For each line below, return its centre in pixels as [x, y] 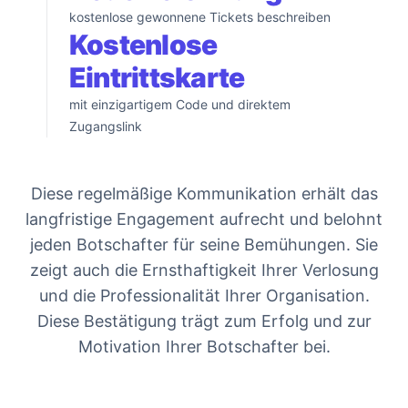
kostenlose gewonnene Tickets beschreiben [199, 16]
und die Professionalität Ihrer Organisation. [204, 295]
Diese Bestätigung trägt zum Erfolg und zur [204, 321]
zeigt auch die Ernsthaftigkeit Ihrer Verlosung [204, 270]
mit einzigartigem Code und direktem [179, 104]
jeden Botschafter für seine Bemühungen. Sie [204, 244]
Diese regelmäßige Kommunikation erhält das [204, 193]
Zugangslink [105, 126]
